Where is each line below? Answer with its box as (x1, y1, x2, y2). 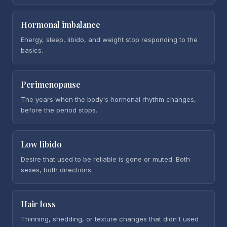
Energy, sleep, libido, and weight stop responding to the (21, 35, 198, 44)
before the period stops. (21, 106, 97, 114)
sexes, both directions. (21, 166, 93, 174)
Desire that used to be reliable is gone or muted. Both (21, 155, 190, 163)
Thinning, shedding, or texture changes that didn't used (21, 215, 199, 223)
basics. (21, 46, 43, 54)
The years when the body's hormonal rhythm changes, (21, 95, 196, 103)
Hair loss (21, 199, 56, 209)
